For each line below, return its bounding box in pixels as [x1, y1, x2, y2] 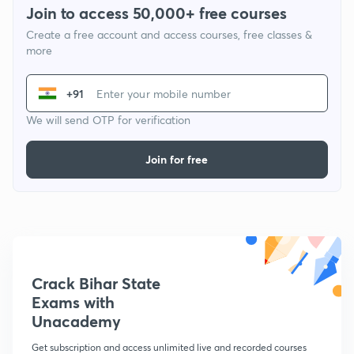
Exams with [32, 292, 115, 314]
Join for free [145, 152, 209, 168]
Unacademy [32, 311, 121, 333]
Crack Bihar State [32, 273, 160, 295]
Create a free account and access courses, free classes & [26, 27, 312, 43]
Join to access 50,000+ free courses [26, 2, 287, 24]
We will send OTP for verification [26, 112, 190, 128]
